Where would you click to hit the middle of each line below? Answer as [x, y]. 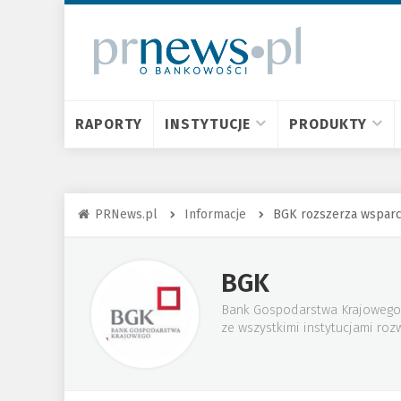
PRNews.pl [126, 214]
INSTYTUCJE [208, 124]
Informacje [215, 214]
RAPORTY [109, 124]
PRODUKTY [328, 124]
